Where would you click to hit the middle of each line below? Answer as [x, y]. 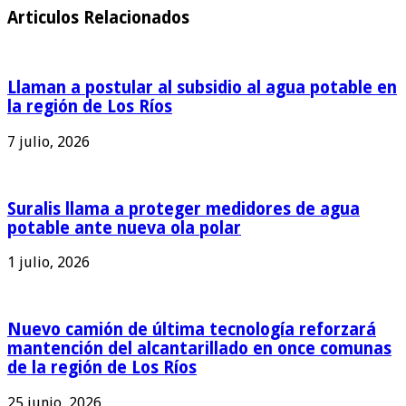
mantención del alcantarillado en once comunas [199, 349]
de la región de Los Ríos [102, 368]
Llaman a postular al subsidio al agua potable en [202, 88]
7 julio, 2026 [48, 142]
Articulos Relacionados [98, 17]
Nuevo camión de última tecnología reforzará [192, 330]
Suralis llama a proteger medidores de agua [184, 208]
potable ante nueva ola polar [124, 227]
